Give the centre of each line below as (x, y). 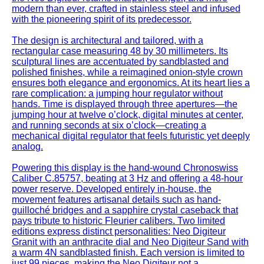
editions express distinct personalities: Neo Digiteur (119, 232)
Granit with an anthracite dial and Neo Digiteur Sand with (130, 242)
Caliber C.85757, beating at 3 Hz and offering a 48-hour (127, 179)
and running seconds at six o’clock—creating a (109, 126)
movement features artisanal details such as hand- (116, 200)
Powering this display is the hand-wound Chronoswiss (125, 168)
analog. (27, 147)
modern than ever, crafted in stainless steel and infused (126, 9)
